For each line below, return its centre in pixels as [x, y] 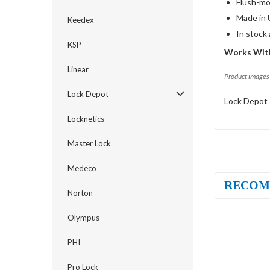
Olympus [83, 218]
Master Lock [89, 143]
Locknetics [86, 119]
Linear [78, 69]
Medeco [82, 168]
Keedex [81, 20]
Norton [80, 193]
